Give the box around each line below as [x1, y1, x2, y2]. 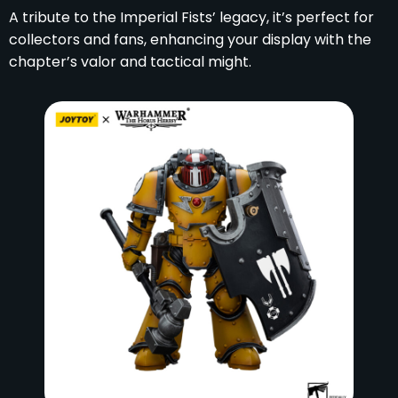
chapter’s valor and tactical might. [9, 51, 251, 72]
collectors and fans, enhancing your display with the [9, 28, 371, 50]
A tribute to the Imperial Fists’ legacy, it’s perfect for [9, 6, 374, 28]
